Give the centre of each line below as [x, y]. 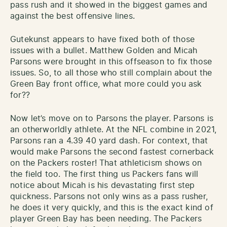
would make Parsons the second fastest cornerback [112, 152]
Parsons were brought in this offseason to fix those [111, 62]
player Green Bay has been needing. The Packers [106, 219]
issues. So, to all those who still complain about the [111, 73]
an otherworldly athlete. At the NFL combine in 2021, [113, 129]
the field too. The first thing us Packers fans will [104, 174]
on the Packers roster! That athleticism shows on [106, 163]
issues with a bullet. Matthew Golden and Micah [104, 50]
